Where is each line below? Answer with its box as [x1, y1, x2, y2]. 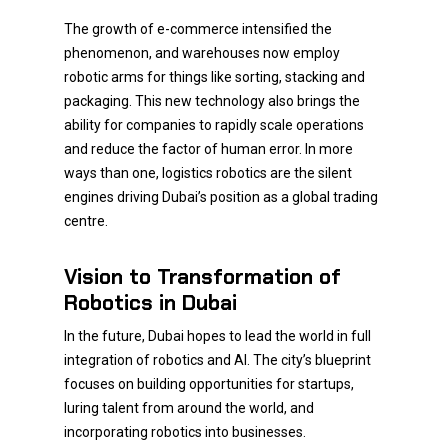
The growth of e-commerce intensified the [64, 21, 332, 37]
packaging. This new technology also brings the [64, 93, 360, 109]
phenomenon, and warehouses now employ [64, 45, 340, 61]
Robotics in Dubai [64, 289, 237, 316]
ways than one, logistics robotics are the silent [64, 165, 352, 181]
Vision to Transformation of [64, 263, 341, 290]
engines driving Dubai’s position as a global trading [64, 189, 378, 205]
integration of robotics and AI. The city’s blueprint [64, 352, 371, 368]
